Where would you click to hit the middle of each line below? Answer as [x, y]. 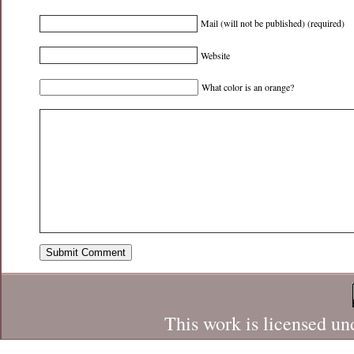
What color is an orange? [248, 87]
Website [216, 55]
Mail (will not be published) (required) [273, 23]
